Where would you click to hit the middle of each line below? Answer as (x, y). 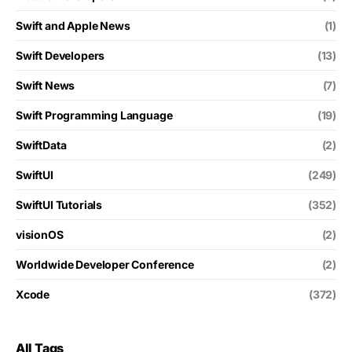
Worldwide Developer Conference (105, 264)
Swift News (46, 85)
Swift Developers (60, 55)
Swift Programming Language (94, 115)
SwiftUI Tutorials (59, 205)
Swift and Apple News (73, 26)
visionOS (40, 235)
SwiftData (41, 145)
